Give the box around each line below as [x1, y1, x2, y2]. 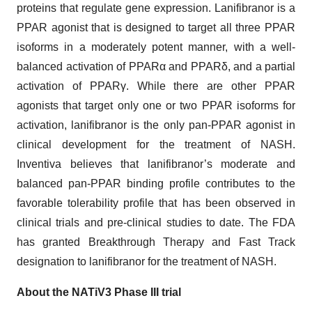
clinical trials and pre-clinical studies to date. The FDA [17, 217, 295, 228]
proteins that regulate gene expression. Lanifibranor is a [17, 2, 295, 14]
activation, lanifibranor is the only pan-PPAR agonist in [17, 119, 295, 131]
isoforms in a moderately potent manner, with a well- [17, 41, 295, 53]
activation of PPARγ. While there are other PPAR [17, 80, 295, 92]
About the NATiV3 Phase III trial [17, 286, 181, 298]
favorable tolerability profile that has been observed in [17, 197, 295, 209]
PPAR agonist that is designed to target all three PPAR [17, 22, 295, 33]
